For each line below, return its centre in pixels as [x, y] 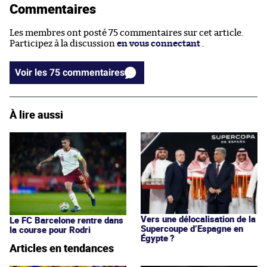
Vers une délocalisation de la [198, 218]
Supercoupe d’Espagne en [192, 228]
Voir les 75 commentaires [94, 72]
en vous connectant [159, 44]
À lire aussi [36, 114]
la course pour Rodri [50, 229]
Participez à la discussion [63, 44]
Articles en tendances [62, 248]
